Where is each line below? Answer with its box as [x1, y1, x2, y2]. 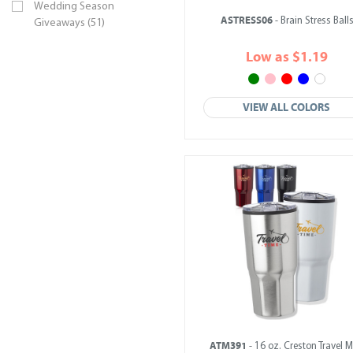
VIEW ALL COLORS [243, 101, 331, 114]
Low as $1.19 [246, 49, 328, 65]
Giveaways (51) [34, 17, 105, 29]
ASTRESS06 [220, 14, 273, 27]
